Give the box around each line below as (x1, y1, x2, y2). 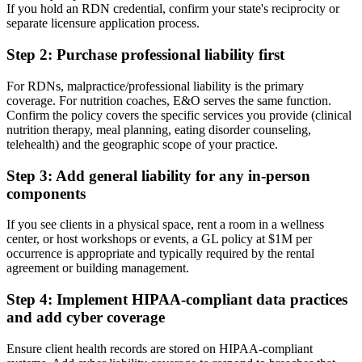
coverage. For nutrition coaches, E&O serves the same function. (6, 93, 331, 107)
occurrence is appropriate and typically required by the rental (6, 246, 314, 261)
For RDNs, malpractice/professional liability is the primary (6, 78, 304, 93)
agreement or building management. (6, 261, 189, 276)
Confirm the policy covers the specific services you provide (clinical (6, 107, 351, 122)
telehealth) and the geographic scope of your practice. (6, 137, 278, 151)
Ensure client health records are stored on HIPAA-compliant (6, 341, 313, 356)
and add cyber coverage (6, 309, 165, 326)
